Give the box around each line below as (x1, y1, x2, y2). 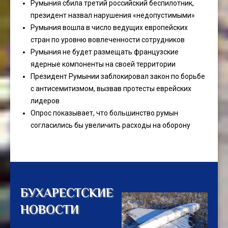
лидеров (31, 97, 60, 105)
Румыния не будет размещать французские (31, 48, 179, 56)
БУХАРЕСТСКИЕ (20, 186, 113, 199)
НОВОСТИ (20, 203, 79, 216)
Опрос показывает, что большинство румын (31, 109, 178, 117)
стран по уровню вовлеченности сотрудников (31, 36, 185, 44)
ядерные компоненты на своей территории (31, 60, 176, 68)
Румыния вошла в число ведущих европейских (31, 23, 188, 32)
